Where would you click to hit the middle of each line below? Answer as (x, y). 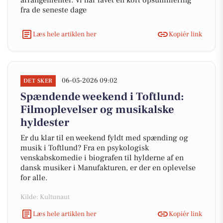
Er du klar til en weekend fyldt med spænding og (104, 138)
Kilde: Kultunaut (45, 197)
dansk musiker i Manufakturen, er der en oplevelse (108, 168)
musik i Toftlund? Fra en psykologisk (85, 148)
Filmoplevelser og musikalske (97, 110)
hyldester (45, 122)
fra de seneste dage (54, 10)
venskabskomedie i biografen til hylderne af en (102, 158)
